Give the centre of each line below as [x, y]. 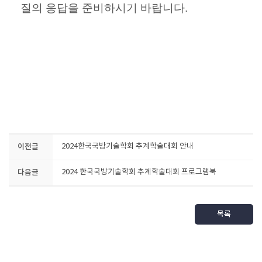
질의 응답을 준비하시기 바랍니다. [106, 8]
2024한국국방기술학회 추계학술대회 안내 [127, 146]
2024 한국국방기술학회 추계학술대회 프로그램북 [139, 172]
